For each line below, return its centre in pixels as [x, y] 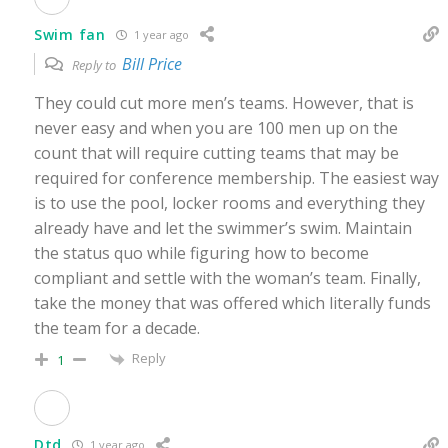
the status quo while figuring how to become [201, 253]
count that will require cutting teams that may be [216, 153]
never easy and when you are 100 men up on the [216, 128]
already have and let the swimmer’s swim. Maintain [223, 228]
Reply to [95, 65]
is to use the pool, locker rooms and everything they [229, 203]
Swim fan [70, 34]
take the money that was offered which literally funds [232, 303]
